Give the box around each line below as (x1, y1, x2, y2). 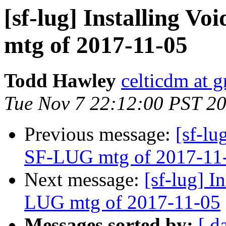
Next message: (24, 168, 144, 191)
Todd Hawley (4, 70, 116, 92)
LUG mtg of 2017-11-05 (24, 191, 220, 213)
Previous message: (24, 123, 176, 145)
